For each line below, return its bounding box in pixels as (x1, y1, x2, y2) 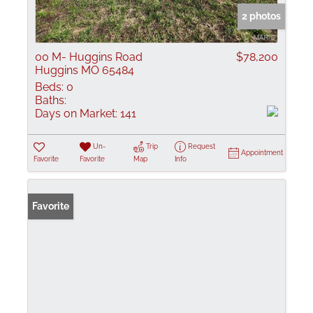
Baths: (35, 94, 66, 107)
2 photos (242, 10, 281, 22)
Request (187, 143, 215, 150)
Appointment (241, 149, 283, 156)
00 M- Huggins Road (35, 50, 143, 64)
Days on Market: (35, 107, 117, 120)
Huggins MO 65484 (35, 64, 134, 77)
